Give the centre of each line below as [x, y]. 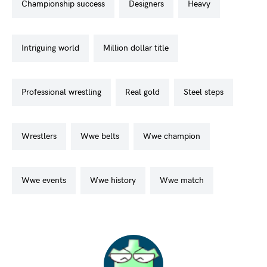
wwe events [48, 180]
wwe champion [176, 136]
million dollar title [139, 48]
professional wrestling [64, 92]
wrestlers [43, 136]
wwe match [186, 180]
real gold [145, 92]
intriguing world [52, 48]
